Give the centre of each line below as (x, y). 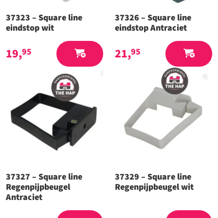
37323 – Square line (44, 18)
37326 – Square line (153, 18)
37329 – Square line (153, 177)
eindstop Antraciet (151, 28)
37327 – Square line (44, 177)
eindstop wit (30, 28)
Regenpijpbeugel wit (154, 187)
